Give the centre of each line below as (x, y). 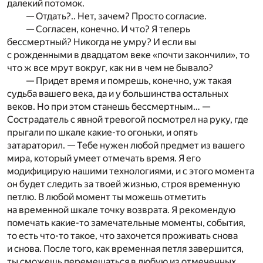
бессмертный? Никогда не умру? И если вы (102, 42)
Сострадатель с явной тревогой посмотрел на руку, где (128, 119)
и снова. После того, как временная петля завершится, (125, 248)
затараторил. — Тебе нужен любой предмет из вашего (126, 145)
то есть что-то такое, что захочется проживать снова (122, 235)
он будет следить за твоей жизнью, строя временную (124, 184)
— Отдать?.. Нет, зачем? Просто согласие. (116, 16)
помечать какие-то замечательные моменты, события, (126, 222)
